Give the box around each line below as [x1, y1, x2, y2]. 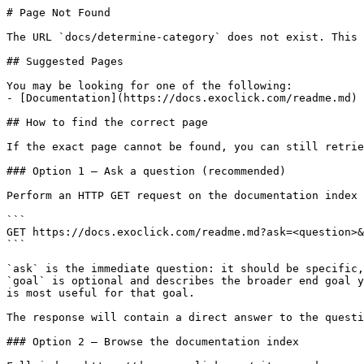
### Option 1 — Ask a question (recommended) [6, 165, 286, 177]
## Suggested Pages [6, 55, 123, 67]
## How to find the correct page [6, 116, 208, 128]
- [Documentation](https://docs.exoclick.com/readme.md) [6, 92, 357, 104]
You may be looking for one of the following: [6, 80, 292, 92]
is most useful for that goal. [6, 287, 195, 299]
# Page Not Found [6, 6, 110, 19]
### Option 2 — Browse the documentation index [6, 336, 299, 348]
